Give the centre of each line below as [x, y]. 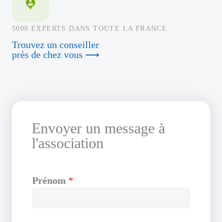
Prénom [50, 181]
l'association [68, 143]
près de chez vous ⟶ [56, 55]
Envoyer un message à [98, 128]
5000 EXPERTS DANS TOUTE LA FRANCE [90, 29]
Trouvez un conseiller [55, 45]
